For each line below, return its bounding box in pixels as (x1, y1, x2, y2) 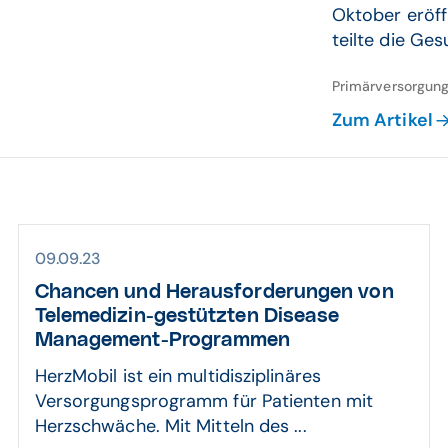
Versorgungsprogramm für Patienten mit (34, 389, 373, 413)
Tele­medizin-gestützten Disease (34, 306, 340, 326)
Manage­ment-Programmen (34, 330, 291, 350)
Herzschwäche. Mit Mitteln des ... (34, 414, 307, 438)
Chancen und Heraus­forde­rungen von (34, 282, 394, 302)
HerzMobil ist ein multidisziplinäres (34, 364, 321, 388)
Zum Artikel (331, 108, 433, 132)
